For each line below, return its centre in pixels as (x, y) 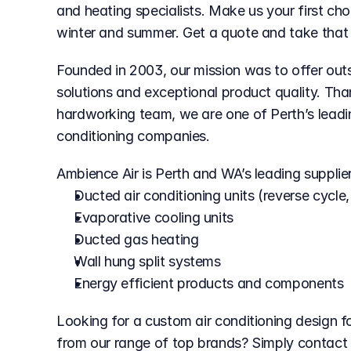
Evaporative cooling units (154, 217)
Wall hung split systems (147, 261)
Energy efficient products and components (209, 283)
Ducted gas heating (136, 239)
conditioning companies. (133, 136)
